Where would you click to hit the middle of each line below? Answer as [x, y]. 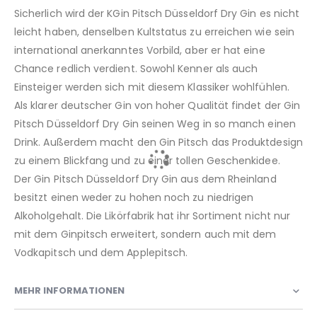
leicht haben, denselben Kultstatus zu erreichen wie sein [154, 32]
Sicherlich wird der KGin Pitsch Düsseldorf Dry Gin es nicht [157, 14]
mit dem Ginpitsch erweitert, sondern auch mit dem [145, 235]
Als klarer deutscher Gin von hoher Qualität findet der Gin [157, 106]
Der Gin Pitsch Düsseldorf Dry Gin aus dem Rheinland [145, 179]
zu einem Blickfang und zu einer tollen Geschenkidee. [147, 161]
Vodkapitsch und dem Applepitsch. [101, 253]
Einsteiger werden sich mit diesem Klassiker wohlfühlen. [152, 87]
